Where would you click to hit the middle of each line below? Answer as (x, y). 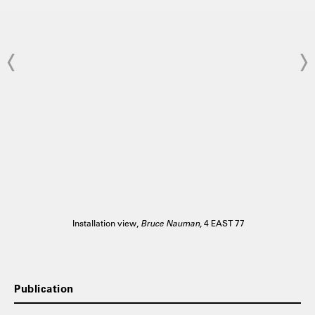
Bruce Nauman (170, 223)
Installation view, (105, 223)
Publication (44, 288)
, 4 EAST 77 (222, 223)
